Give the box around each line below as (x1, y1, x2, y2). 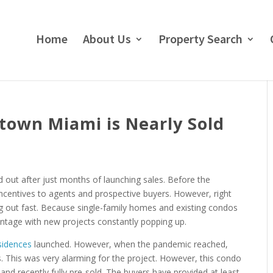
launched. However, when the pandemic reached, (32, 238, 229, 250)
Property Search (158, 30, 243, 46)
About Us (83, 30, 131, 46)
